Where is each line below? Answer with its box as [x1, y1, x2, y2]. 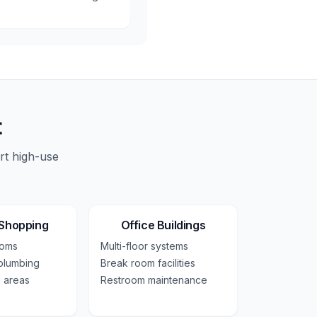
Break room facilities [100, 257, 195, 269]
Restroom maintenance [100, 274, 207, 286]
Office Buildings [120, 218, 206, 232]
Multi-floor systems [100, 240, 188, 252]
